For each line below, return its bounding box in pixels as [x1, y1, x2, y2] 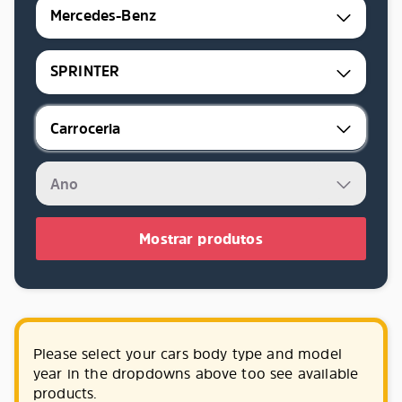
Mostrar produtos [139, 229, 263, 249]
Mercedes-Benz [50, 5, 157, 26]
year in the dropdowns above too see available [33, 363, 359, 383]
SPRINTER [50, 61, 120, 82]
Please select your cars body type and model [33, 344, 342, 363]
